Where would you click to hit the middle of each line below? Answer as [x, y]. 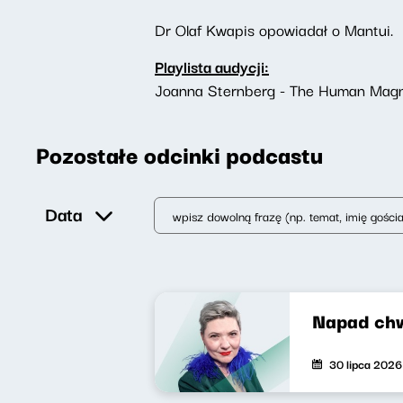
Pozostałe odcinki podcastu [179, 154]
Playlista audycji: [212, 66]
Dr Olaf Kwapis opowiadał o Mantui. [276, 29]
